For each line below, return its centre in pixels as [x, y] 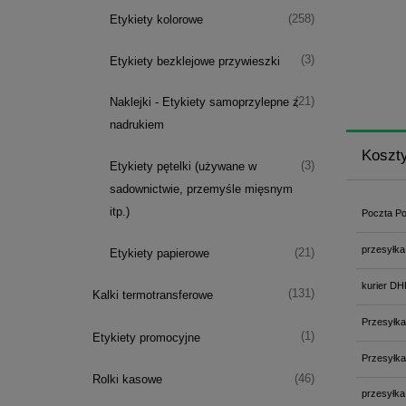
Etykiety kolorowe [156, 19]
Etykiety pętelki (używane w [183, 167]
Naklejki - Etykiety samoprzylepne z [204, 102]
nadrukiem [137, 125]
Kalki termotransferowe [152, 295]
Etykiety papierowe [159, 254]
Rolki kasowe [127, 380]
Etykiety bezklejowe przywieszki [195, 61]
